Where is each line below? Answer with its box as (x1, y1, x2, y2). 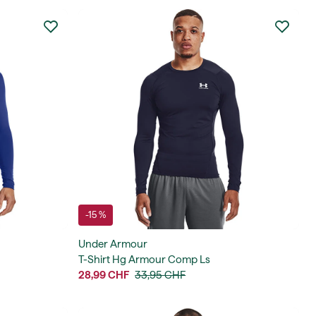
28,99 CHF (78, 269, 130, 282)
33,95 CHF (135, 269, 186, 282)
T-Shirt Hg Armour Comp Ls (78, 253, 211, 267)
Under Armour (78, 238, 148, 251)
